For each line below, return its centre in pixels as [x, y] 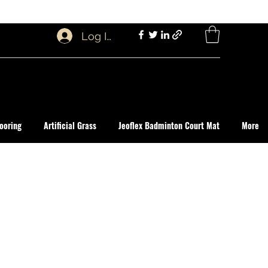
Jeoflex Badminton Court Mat [169, 125]
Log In [98, 36]
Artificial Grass [70, 125]
